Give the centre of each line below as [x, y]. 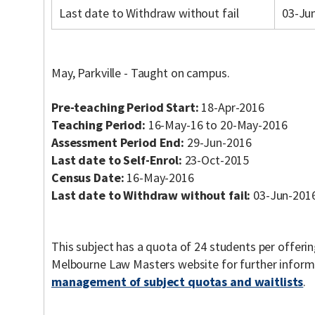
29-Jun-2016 [218, 142]
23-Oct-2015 [216, 160]
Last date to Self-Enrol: [117, 160]
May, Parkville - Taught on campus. [141, 73]
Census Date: [88, 178]
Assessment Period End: [118, 142]
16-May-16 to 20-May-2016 [216, 125]
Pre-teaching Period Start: [125, 107]
